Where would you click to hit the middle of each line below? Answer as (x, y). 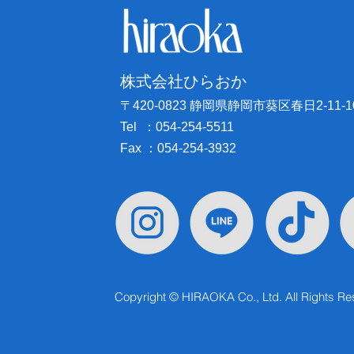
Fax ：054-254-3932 (178, 148)
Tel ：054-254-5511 (177, 127)
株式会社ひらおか (183, 81)
